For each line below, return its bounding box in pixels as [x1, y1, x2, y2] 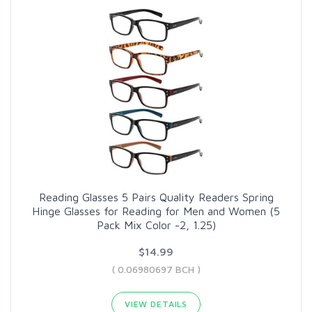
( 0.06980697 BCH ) [111, 263, 201, 275]
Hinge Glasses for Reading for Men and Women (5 [32, 205, 280, 217]
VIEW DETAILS [124, 299, 188, 309]
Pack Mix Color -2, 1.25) [96, 219, 216, 231]
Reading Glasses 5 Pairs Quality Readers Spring [38, 191, 274, 203]
